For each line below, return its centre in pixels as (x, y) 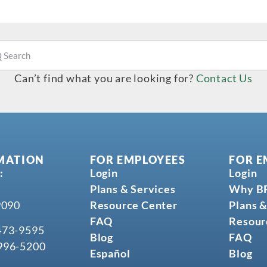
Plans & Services (133, 189)
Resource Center (133, 205)
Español (110, 254)
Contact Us (224, 78)
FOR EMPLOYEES (138, 160)
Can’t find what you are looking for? (105, 78)
